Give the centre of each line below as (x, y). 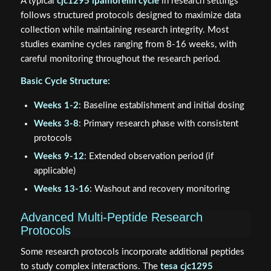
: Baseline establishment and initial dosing (161, 105)
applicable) (54, 171)
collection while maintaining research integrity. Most (124, 30)
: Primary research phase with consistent (158, 123)
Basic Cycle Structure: (65, 82)
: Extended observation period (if (149, 156)
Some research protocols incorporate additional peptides (132, 252)
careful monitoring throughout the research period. (120, 59)
